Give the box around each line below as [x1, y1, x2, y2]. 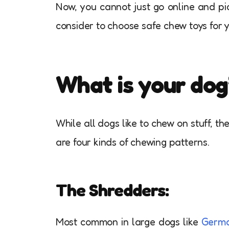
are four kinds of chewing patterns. [55, 135, 210, 148]
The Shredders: [55, 179, 169, 200]
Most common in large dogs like [55, 215, 201, 228]
